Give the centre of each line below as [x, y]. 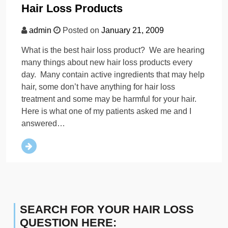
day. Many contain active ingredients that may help [113, 75]
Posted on [81, 31]
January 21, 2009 [133, 31]
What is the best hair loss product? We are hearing [113, 50]
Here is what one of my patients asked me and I [106, 111]
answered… [43, 124]
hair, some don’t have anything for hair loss [98, 87]
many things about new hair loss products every [107, 63]
